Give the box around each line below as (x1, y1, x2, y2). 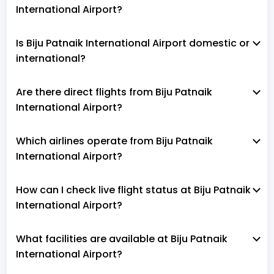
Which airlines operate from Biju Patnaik (16, 133, 213, 148)
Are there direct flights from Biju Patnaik (16, 84, 212, 99)
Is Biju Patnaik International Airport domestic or (16, 35, 250, 50)
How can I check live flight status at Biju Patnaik (16, 182, 251, 197)
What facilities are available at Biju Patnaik (16, 231, 228, 246)
